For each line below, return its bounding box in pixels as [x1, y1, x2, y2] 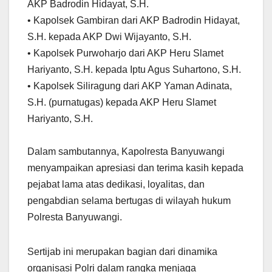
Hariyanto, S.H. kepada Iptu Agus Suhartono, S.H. [27, 64, 241, 75]
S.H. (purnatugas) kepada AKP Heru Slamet [27, 97, 216, 107]
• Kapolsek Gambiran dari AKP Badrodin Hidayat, [27, 15, 240, 25]
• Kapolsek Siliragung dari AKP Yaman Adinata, [27, 80, 232, 91]
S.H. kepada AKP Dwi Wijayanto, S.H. [27, 31, 191, 42]
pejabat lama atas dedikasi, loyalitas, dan [27, 178, 205, 189]
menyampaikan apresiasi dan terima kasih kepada [27, 162, 243, 173]
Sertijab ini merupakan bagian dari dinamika [27, 246, 217, 257]
